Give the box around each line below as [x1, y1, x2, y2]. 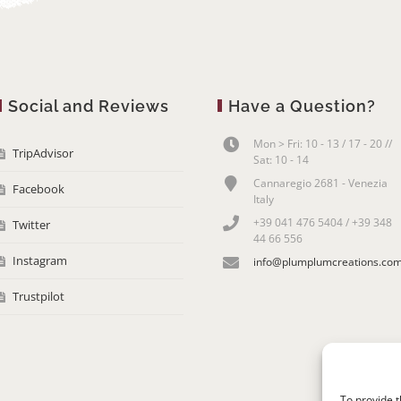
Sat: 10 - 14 [252, 152, 309, 168]
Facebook [13, 181, 65, 198]
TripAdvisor [13, 145, 74, 162]
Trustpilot [13, 288, 65, 305]
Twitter [13, 217, 51, 234]
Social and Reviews [8, 97, 170, 116]
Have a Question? [227, 97, 376, 116]
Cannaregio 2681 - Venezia [252, 175, 388, 192]
